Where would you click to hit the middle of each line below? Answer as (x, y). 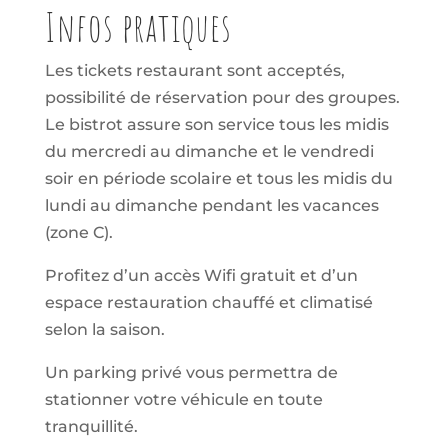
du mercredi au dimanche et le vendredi (209, 152)
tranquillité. (91, 427)
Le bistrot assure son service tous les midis (216, 125)
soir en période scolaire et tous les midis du (218, 179)
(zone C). (78, 233)
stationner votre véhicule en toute (183, 400)
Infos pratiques (138, 27)
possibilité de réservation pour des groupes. (222, 98)
